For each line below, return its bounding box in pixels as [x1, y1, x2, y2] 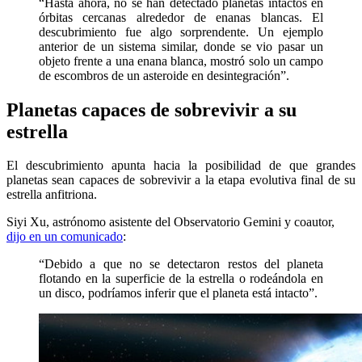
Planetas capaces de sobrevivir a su [6, 99, 297, 120]
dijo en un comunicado [6, 229, 123, 244]
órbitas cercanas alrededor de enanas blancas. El [39, 10, 323, 24]
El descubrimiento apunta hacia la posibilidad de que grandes [6, 158, 356, 173]
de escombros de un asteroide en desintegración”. [39, 68, 289, 82]
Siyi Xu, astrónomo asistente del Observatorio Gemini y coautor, [6, 215, 335, 229]
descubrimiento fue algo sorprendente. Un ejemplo [39, 24, 323, 39]
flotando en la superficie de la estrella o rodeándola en [39, 271, 323, 286]
